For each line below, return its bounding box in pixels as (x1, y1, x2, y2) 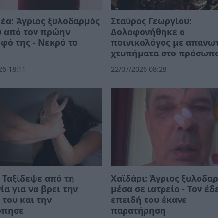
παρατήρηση (111, 204, 166, 216)
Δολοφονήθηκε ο (111, 26, 185, 38)
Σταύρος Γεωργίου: (111, 15, 192, 27)
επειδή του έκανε (111, 193, 187, 205)
